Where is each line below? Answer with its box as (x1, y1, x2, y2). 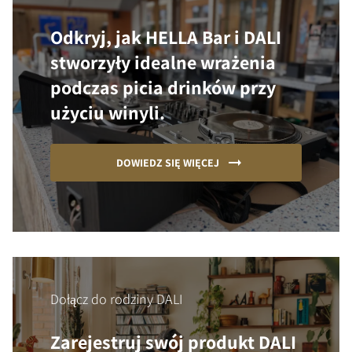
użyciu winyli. (50, 100, 165, 126)
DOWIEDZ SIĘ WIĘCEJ (116, 156, 220, 170)
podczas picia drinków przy (50, 75, 276, 101)
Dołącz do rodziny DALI (50, 290, 182, 309)
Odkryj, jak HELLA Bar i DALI (50, 24, 281, 50)
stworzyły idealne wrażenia (50, 49, 276, 75)
